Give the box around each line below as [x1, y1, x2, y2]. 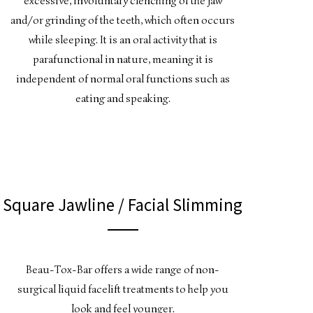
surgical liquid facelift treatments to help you [17, 282, 228, 296]
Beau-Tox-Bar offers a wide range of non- [26, 262, 220, 277]
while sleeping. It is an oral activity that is [28, 33, 217, 47]
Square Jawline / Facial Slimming [3, 193, 243, 216]
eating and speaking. [75, 92, 170, 105]
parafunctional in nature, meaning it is [32, 52, 213, 66]
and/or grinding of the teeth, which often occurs [10, 13, 235, 27]
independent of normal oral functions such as [15, 72, 230, 86]
